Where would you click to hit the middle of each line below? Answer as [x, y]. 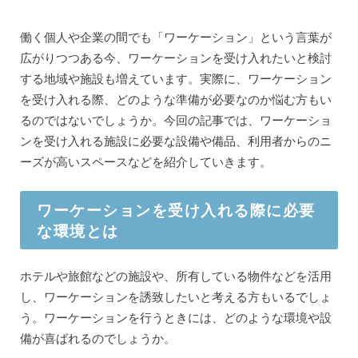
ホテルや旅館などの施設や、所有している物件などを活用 [175, 275]
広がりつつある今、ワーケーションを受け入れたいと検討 [175, 57]
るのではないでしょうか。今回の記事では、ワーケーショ [175, 119]
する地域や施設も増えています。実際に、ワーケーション [175, 78]
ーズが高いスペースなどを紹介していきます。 [145, 161]
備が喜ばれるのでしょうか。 [97, 338]
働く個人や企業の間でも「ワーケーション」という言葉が [175, 36]
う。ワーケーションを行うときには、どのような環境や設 [175, 317]
